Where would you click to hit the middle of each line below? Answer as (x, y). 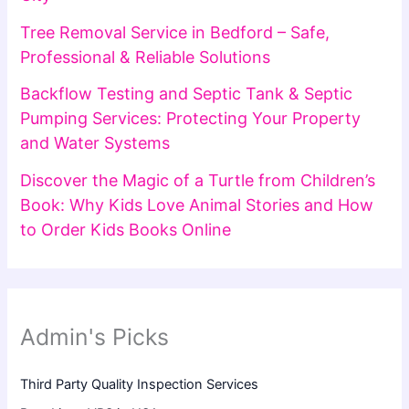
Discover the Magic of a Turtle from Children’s (198, 180)
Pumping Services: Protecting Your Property (191, 119)
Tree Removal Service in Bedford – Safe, (175, 32)
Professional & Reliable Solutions (146, 57)
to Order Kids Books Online (126, 229)
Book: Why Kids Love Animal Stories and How (197, 204)
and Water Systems (95, 143)
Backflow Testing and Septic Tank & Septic (187, 94)
